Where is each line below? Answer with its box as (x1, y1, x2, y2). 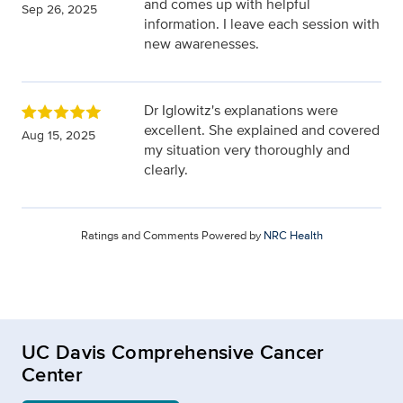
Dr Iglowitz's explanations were (144, 100, 338, 121)
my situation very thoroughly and (144, 139, 350, 161)
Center (22, 360, 83, 390)
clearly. (144, 159, 188, 181)
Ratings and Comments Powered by (80, 227, 264, 245)
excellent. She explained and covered (144, 120, 380, 141)
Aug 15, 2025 (22, 126, 95, 145)
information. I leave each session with (144, 13, 380, 35)
